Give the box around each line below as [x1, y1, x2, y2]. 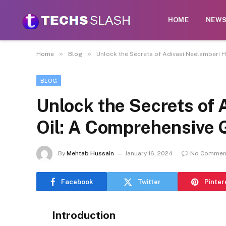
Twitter [138, 178, 161, 186]
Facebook [61, 178, 93, 186]
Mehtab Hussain [67, 150, 114, 157]
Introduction [52, 209, 116, 221]
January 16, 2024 [125, 150, 173, 157]
